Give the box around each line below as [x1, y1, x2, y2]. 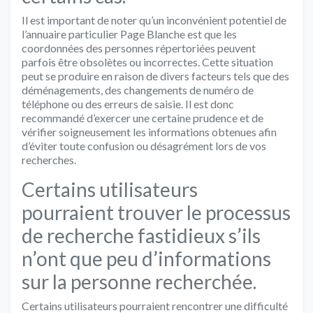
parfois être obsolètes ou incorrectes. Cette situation [22, 54, 273, 68]
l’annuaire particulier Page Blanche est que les [22, 27, 237, 41]
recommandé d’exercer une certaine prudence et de [22, 110, 263, 124]
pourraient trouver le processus [22, 200, 291, 224]
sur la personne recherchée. [22, 269, 256, 293]
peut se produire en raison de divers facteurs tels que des [22, 68, 289, 82]
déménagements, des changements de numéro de [22, 82, 254, 96]
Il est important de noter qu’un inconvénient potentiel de [22, 13, 286, 27]
